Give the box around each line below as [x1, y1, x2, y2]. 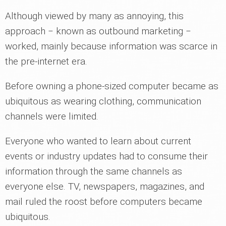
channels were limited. [5, 110, 98, 122]
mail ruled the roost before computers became [5, 195, 202, 207]
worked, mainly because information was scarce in [5, 40, 217, 52]
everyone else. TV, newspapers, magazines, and [5, 180, 204, 192]
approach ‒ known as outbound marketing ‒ [5, 25, 191, 37]
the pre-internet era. [5, 55, 87, 67]
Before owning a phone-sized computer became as [5, 80, 218, 92]
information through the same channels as [5, 165, 182, 177]
